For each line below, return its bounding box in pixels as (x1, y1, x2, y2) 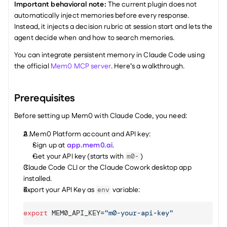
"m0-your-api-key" (104, 208, 173, 217)
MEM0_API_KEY (52, 208, 100, 217)
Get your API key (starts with (32, 152, 126, 162)
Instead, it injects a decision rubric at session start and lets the (14, 22, 213, 32)
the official (14, 61, 51, 71)
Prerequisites (14, 91, 75, 105)
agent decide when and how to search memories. (14, 33, 176, 43)
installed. (23, 174, 52, 184)
